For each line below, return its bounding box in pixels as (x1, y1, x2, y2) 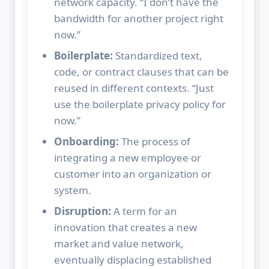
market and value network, (53, 236, 184, 250)
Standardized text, (112, 48, 202, 62)
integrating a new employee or (53, 150, 201, 165)
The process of (118, 134, 190, 148)
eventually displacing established (53, 252, 211, 267)
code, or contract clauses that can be (53, 64, 229, 79)
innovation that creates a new (53, 220, 197, 234)
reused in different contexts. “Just (53, 80, 214, 95)
